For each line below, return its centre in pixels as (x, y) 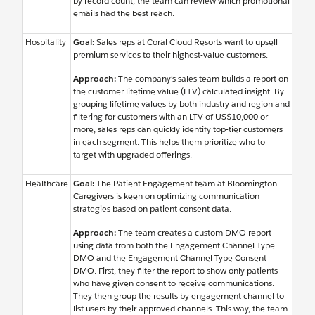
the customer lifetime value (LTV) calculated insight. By (179, 91)
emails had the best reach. (124, 13)
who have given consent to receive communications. (174, 283)
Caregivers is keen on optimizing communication (166, 196)
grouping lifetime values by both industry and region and (181, 104)
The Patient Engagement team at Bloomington (186, 184)
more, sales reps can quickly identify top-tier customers (178, 129)
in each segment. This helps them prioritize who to (169, 142)
